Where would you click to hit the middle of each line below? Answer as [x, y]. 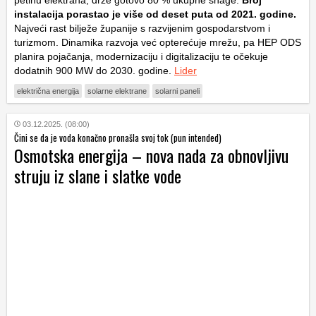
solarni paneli [177, 91]
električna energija [48, 91]
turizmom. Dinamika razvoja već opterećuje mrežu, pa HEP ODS [158, 42]
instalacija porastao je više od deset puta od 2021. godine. [155, 14]
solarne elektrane [117, 91]
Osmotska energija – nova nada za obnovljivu [151, 155]
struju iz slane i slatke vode [98, 175]
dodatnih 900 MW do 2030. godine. [94, 70]
